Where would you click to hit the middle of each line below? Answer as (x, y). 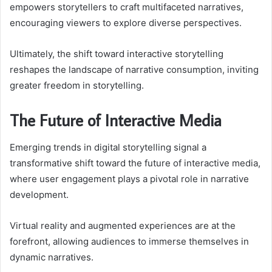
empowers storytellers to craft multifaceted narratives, (127, 7)
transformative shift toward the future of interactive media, (135, 163)
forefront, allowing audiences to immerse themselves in (129, 241)
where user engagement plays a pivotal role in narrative (129, 178)
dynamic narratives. (52, 257)
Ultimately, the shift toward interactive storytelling (117, 54)
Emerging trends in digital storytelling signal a (108, 147)
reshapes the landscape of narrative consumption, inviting (134, 70)
